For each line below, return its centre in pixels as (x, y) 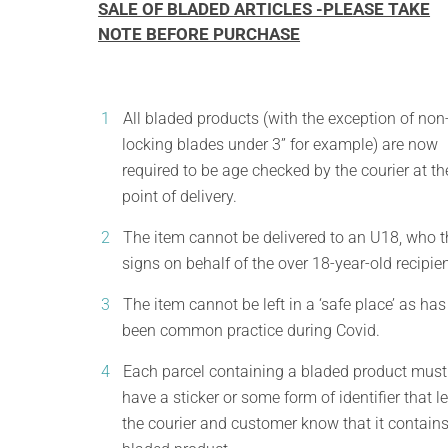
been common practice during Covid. (251, 330)
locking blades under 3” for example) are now (280, 144)
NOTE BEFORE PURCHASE (199, 34)
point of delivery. (180, 196)
